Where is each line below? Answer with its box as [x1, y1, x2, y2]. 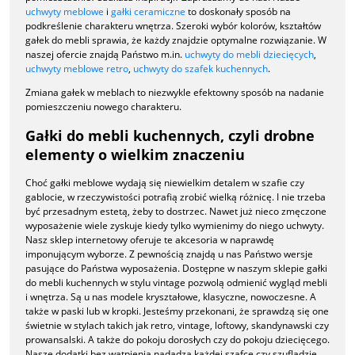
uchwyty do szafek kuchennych [133, 62, 268, 76]
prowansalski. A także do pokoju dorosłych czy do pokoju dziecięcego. [25, 332, 330, 346]
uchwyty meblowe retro [25, 62, 128, 76]
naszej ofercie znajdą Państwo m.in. [25, 48, 185, 62]
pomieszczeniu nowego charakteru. [25, 100, 181, 114]
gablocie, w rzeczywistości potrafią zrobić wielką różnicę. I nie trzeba [25, 189, 326, 204]
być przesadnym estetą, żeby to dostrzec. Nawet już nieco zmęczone [25, 204, 326, 218]
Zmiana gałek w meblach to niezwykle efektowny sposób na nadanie [25, 86, 324, 100]
